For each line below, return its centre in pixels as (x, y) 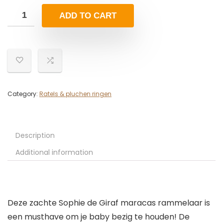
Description (35, 136)
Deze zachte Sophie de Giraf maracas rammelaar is (109, 203)
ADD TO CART (88, 16)
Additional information (54, 153)
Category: (23, 94)
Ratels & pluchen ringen (75, 94)
